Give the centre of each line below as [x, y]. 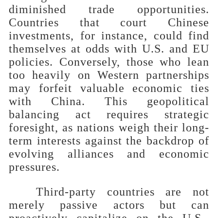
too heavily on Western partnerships [109, 75]
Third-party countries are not [123, 191]
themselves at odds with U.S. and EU [109, 48]
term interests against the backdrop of [109, 140]
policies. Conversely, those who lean [109, 62]
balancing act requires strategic [109, 114]
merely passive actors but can [109, 205]
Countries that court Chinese [109, 22]
